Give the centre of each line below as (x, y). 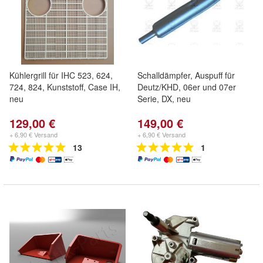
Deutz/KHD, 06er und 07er (187, 87)
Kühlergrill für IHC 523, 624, (61, 75)
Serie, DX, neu (164, 99)
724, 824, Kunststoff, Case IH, (65, 87)
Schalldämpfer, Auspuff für (186, 75)
